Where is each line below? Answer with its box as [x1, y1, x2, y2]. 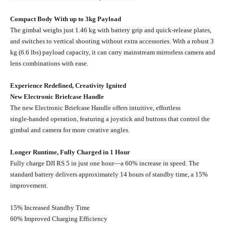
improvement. [10, 182, 48, 190]
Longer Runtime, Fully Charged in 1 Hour [10, 148, 130, 156]
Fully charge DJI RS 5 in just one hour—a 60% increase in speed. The [10, 159, 199, 167]
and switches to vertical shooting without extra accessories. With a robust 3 [10, 37, 214, 45]
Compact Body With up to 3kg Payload [10, 15, 121, 23]
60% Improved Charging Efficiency [10, 215, 107, 223]
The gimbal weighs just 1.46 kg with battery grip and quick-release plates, [10, 26, 211, 34]
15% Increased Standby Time [10, 204, 90, 212]
